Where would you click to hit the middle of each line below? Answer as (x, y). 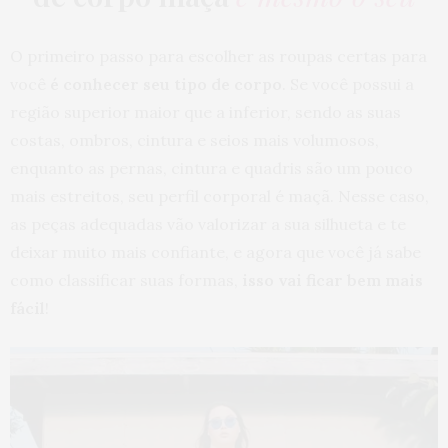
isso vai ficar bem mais (332, 280)
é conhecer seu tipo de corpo (166, 84)
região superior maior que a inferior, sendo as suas (205, 112)
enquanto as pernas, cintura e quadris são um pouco (211, 168)
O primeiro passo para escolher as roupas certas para (218, 56)
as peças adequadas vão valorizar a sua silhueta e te (208, 224)
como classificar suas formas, (126, 280)
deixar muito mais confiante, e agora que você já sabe (215, 252)
